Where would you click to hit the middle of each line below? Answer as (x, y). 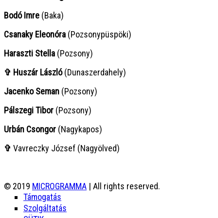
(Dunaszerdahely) (94, 72)
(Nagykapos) (79, 129)
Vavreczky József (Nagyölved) (66, 148)
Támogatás (42, 197)
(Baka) (52, 15)
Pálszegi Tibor (29, 110)
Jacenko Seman (33, 91)
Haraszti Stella (29, 53)
